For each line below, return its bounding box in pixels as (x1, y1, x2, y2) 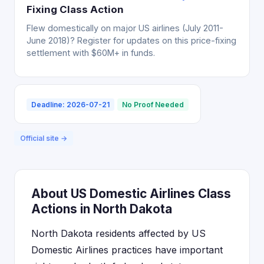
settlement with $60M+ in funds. (27, 48, 155, 58)
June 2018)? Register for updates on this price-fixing (27, 35, 236, 45)
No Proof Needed (122, 100, 184, 109)
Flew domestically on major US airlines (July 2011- (27, 23, 223, 33)
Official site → (20, 134, 67, 143)
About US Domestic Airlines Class (31, 186, 231, 201)
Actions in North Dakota (31, 202, 172, 216)
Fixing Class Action (27, 4, 124, 15)
